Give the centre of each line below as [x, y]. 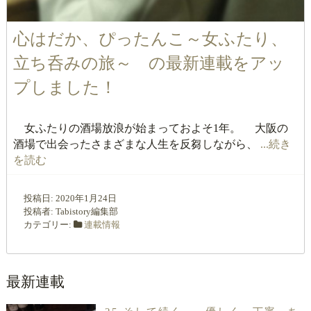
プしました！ [65, 88]
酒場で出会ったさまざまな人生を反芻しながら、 [136, 144]
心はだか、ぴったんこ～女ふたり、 [150, 39]
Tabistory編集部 [86, 211]
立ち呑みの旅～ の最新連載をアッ [149, 64]
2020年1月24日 [86, 198]
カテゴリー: [48, 224]
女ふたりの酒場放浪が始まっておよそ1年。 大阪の [150, 128]
